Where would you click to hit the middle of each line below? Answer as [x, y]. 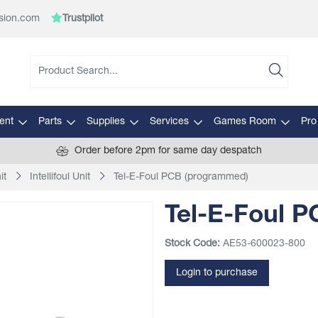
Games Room [245, 122]
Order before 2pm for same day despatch [168, 151]
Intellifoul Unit [60, 177]
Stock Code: [192, 244]
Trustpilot [83, 19]
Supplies [105, 122]
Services [169, 122]
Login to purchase [217, 273]
